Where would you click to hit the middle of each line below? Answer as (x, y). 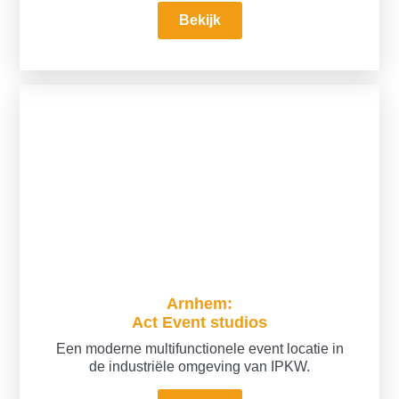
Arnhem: (199, 304)
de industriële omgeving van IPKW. (199, 367)
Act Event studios (199, 322)
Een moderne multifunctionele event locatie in (199, 349)
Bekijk (199, 20)
